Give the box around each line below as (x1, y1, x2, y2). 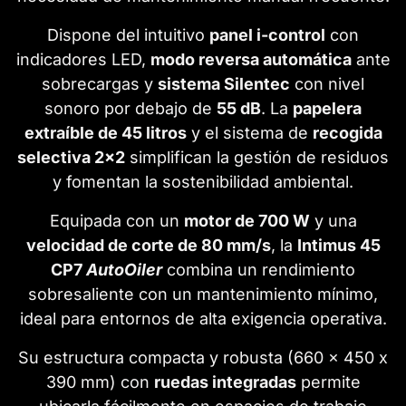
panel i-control (209, 25, 325, 45)
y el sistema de (186, 123, 313, 143)
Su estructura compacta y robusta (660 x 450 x (18, 348, 388, 368)
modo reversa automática (150, 50, 352, 70)
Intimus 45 (296, 236, 381, 256)
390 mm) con (45, 372, 154, 392)
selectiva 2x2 (17, 148, 125, 168)
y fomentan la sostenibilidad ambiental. (53, 172, 353, 192)
